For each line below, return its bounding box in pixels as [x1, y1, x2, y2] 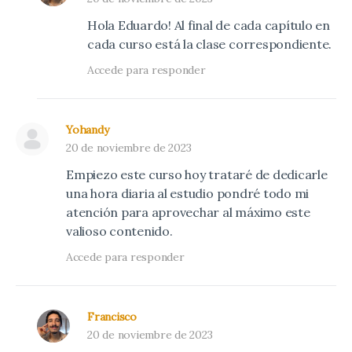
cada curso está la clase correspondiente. [87, 35, 332, 52]
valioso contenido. [66, 222, 173, 239]
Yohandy [66, 122, 109, 137]
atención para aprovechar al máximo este [66, 203, 310, 220]
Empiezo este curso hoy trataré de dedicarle [66, 166, 328, 182]
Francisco [87, 309, 137, 324]
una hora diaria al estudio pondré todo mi [66, 185, 310, 201]
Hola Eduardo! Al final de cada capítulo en [87, 16, 330, 33]
